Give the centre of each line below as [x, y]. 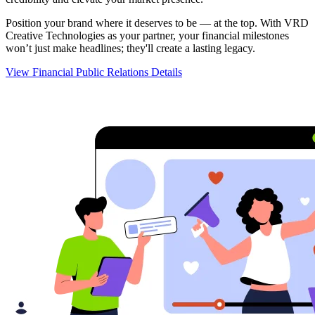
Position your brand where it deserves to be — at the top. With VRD [157, 22]
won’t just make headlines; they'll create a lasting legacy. [130, 48]
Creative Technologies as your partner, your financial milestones [147, 35]
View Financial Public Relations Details [94, 72]
